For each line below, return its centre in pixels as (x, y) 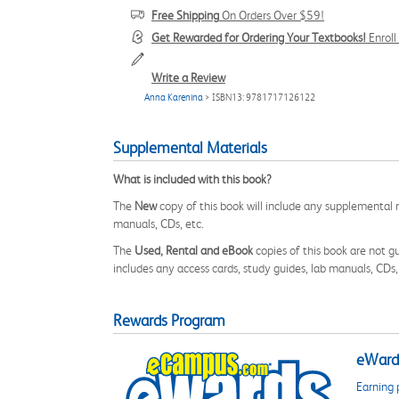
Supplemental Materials (190, 148)
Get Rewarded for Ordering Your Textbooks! (259, 37)
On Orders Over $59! (272, 15)
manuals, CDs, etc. (159, 224)
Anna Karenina (174, 98)
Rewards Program (169, 321)
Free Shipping (185, 15)
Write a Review (188, 77)
